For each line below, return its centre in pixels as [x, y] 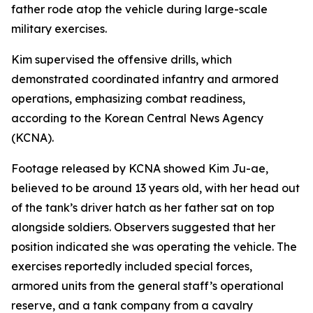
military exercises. [59, 29]
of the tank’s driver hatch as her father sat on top [143, 208]
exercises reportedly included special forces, [132, 266]
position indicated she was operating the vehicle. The [154, 247]
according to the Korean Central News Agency [137, 118]
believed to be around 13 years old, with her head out [155, 188]
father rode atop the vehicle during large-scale [139, 9]
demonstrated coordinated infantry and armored [145, 79]
